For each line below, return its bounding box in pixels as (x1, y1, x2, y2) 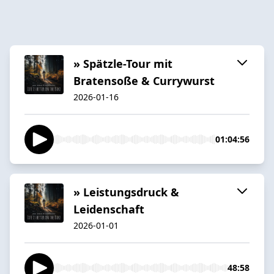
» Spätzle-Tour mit (73, 56, 172, 71)
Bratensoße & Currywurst (73, 73, 215, 88)
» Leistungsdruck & (73, 184, 179, 199)
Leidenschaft (73, 201, 144, 217)
